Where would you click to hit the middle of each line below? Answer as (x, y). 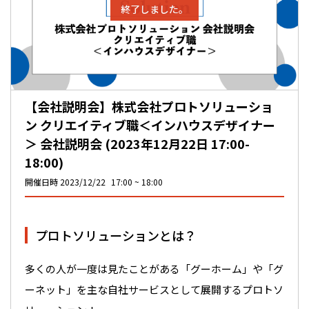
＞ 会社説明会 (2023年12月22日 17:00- (137, 144)
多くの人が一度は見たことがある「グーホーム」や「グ (154, 268)
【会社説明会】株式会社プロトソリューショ (149, 107)
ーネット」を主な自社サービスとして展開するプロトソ (154, 289)
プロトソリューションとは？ (116, 235)
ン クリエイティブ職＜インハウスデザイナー (150, 125)
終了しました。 (154, 9)
